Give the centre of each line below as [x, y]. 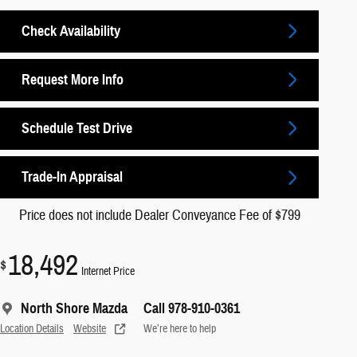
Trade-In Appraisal [72, 177]
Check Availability [71, 31]
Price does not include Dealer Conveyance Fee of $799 [159, 216]
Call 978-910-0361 [192, 309]
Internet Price [108, 272]
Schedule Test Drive [77, 128]
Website [90, 329]
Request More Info [73, 79]
